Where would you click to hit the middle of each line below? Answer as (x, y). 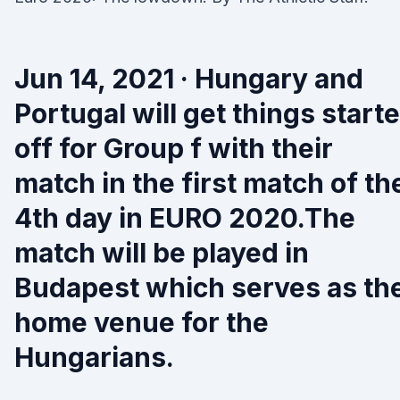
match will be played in (162, 253)
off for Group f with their (174, 148)
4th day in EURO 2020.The (185, 218)
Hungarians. (94, 357)
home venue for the (142, 322)
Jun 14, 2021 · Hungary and (189, 79)
